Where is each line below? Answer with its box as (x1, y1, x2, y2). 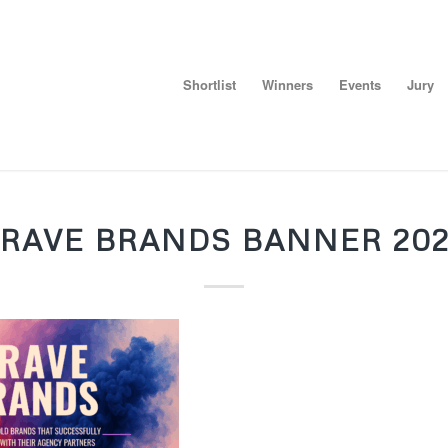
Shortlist (183, 75, 236, 94)
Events (339, 75, 381, 94)
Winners (262, 75, 313, 94)
